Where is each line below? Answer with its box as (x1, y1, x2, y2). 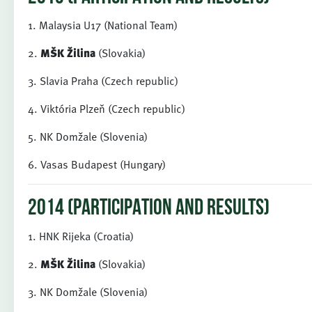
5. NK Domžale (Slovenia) (28, 128, 148, 145)
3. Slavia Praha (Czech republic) (28, 72, 178, 89)
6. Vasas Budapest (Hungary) (28, 156, 166, 173)
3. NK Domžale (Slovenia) (28, 283, 148, 300)
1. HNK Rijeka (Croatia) (28, 228, 134, 244)
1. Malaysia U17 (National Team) (28, 17, 178, 33)
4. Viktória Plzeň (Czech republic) (28, 100, 185, 117)
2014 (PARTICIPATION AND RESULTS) (28, 198, 270, 220)
